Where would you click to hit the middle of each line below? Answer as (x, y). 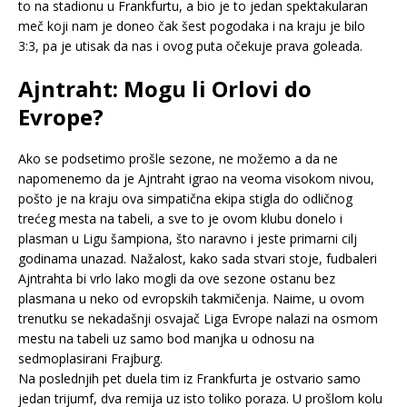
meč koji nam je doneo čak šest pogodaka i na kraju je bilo (192, 25)
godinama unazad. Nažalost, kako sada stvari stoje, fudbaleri (198, 258)
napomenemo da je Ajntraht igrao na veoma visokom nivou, (196, 178)
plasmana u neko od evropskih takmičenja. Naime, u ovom (191, 298)
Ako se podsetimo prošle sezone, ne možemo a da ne (178, 158)
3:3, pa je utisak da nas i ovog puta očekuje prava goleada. (190, 45)
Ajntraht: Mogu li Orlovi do (165, 88)
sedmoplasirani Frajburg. (90, 358)
